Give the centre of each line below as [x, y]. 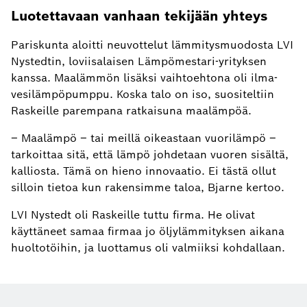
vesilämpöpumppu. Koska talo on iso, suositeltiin [143, 94]
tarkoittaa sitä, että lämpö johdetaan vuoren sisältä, [150, 154]
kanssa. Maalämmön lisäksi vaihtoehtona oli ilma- [144, 77]
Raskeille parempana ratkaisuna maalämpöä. [131, 110]
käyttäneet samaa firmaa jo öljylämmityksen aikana [148, 231]
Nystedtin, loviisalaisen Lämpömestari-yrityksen [139, 61]
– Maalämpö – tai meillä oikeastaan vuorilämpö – [144, 138]
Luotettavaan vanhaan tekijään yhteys [139, 15]
